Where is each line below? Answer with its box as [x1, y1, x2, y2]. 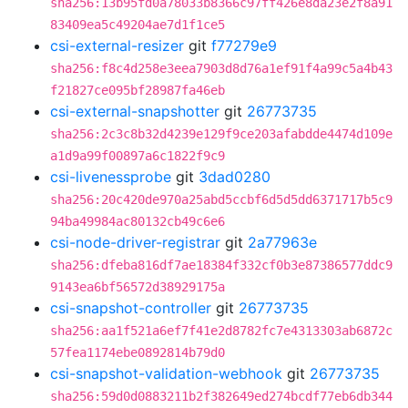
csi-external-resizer [50, 36, 184, 55]
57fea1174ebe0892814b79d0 [50, 345, 225, 360]
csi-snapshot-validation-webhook [50, 364, 282, 382]
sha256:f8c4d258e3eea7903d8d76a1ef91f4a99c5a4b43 [50, 61, 393, 76]
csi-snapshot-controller [50, 299, 211, 317]
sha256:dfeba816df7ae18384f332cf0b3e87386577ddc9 [50, 258, 393, 272]
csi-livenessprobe [50, 168, 171, 186]
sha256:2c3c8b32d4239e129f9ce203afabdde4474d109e [50, 127, 393, 141]
